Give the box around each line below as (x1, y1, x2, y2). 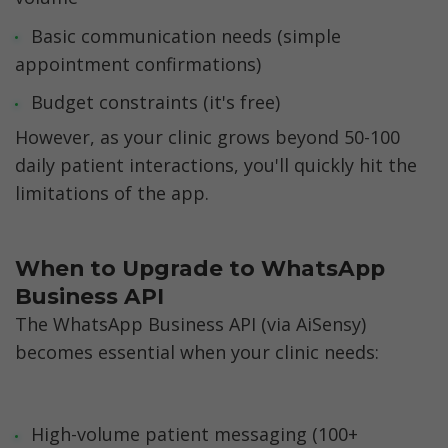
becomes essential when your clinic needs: (15, 339, 379, 364)
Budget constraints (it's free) (30, 90, 280, 115)
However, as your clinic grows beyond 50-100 (15, 125, 400, 150)
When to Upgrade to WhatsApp (15, 255, 385, 282)
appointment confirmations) (15, 51, 261, 76)
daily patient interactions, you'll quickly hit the (15, 153, 417, 178)
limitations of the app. (15, 181, 209, 206)
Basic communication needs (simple (30, 23, 341, 48)
